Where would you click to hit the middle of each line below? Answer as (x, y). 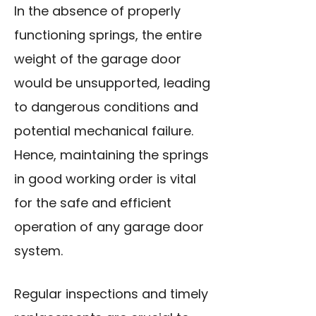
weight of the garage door (98, 59)
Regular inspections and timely (111, 294)
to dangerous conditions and (106, 107)
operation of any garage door (109, 227)
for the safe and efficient (93, 203)
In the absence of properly (97, 11)
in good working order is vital (105, 179)
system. (38, 251)
